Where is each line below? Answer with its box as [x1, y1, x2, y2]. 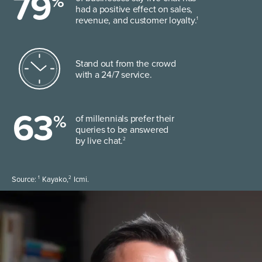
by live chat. [75, 135, 123, 147]
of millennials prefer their [75, 112, 175, 125]
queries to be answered [75, 123, 169, 136]
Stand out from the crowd [75, 58, 176, 70]
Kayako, [40, 175, 68, 184]
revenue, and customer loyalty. [75, 14, 197, 26]
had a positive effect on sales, [75, 3, 193, 15]
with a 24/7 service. [75, 69, 152, 81]
